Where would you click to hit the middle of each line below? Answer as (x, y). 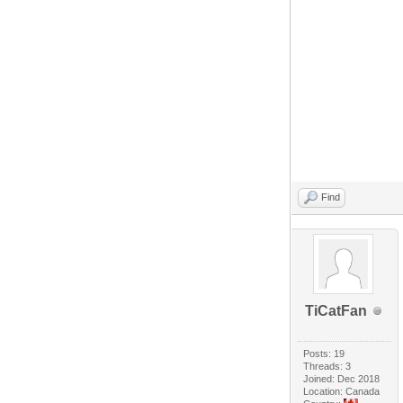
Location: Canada (342, 392)
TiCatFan (336, 311)
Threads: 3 (327, 367)
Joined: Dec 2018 (342, 379)
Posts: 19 (324, 354)
